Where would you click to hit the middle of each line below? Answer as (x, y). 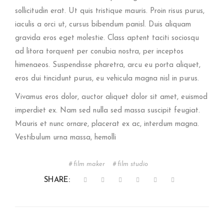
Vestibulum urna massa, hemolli (65, 137)
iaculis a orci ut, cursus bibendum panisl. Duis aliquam (103, 24)
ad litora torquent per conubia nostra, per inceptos (99, 51)
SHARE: (57, 180)
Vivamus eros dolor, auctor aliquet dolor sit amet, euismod (111, 97)
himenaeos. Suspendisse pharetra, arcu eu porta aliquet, (108, 65)
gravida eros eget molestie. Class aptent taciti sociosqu (107, 38)
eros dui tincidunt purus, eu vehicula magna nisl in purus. (107, 78)
